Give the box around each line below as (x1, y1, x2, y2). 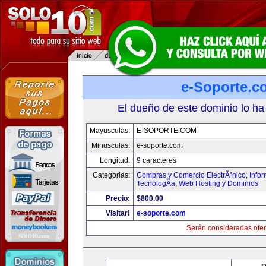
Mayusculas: (90, 126, 130, 135)
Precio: (106, 194, 130, 202)
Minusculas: (91, 141, 130, 150)
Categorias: (93, 171, 130, 179)
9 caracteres (137, 156, 176, 164)
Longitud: (100, 156, 130, 164)
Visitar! (106, 209, 130, 217)
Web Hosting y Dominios (179, 179, 258, 188)
